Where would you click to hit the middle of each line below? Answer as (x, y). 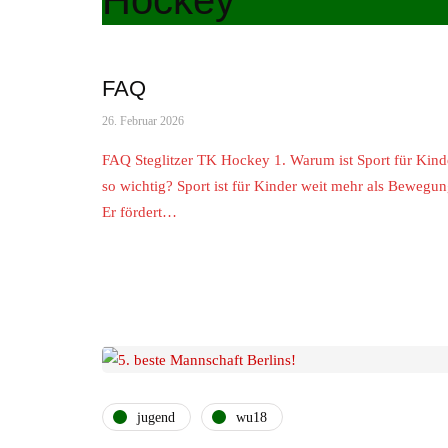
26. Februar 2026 (143, 121)
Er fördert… (139, 212)
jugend (156, 417)
